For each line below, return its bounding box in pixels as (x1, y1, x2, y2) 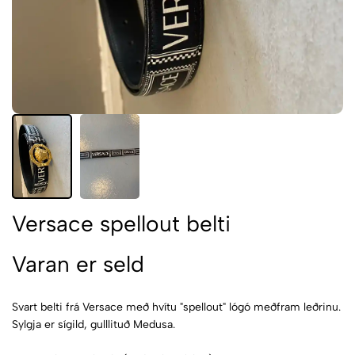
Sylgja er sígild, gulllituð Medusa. (12, 318, 175, 331)
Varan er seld (12, 250, 144, 277)
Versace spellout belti (12, 210, 231, 237)
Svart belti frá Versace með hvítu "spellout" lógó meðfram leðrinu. (12, 300, 341, 314)
